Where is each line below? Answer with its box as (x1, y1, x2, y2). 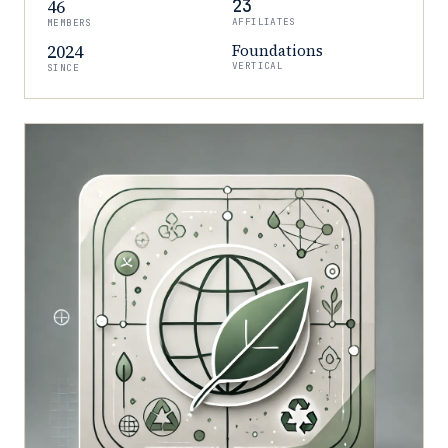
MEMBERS (47, 16, 92, 29)
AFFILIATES (232, 15, 296, 28)
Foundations (232, 40, 323, 61)
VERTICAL (232, 59, 284, 72)
